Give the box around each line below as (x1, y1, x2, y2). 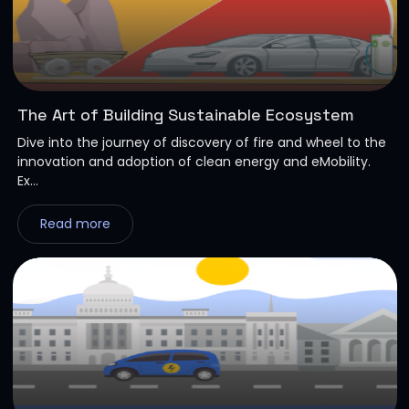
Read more (39, 215, 110, 234)
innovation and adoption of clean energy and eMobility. (16, 152, 371, 172)
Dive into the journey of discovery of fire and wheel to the (16, 133, 386, 152)
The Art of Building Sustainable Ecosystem (16, 104, 354, 126)
